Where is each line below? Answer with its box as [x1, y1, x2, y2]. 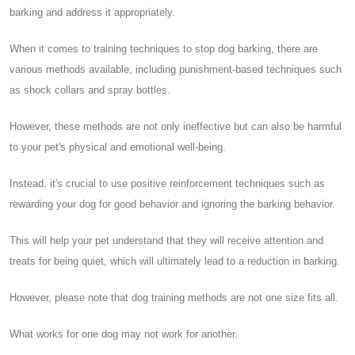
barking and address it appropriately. [10, 6, 175, 18]
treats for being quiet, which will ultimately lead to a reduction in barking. [10, 254, 340, 267]
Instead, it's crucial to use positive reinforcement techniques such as [10, 177, 325, 189]
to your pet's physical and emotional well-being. [10, 140, 226, 153]
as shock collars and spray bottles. [10, 83, 170, 96]
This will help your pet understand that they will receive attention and [10, 234, 323, 246]
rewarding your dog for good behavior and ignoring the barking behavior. [10, 197, 335, 210]
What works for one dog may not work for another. [10, 327, 238, 340]
